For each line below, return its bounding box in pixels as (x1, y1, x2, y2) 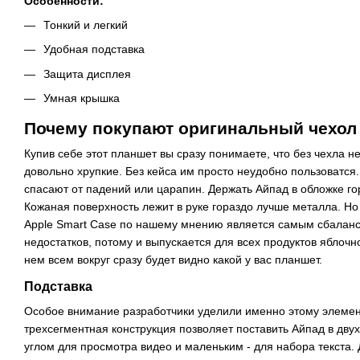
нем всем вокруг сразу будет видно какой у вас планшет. (24, 253, 322, 267)
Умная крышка (43, 92, 120, 105)
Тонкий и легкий (43, 18, 128, 31)
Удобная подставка (43, 43, 145, 56)
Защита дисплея (43, 67, 131, 80)
